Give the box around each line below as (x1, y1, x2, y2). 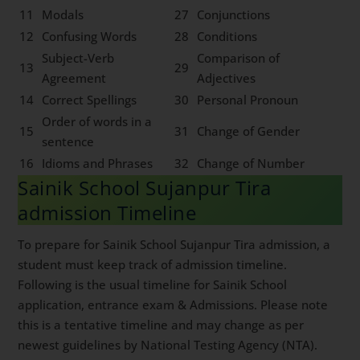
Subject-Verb (42, 49, 115, 66)
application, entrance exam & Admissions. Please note (18, 296, 329, 313)
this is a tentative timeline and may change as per (18, 316, 305, 333)
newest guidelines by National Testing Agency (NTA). (18, 336, 318, 353)
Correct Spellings (42, 91, 137, 108)
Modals (42, 6, 84, 22)
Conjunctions (197, 6, 271, 22)
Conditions (197, 27, 258, 44)
